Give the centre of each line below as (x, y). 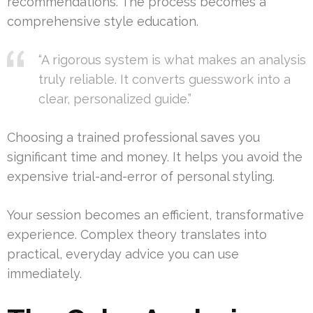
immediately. (44, 273)
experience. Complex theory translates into (137, 234)
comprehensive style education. (103, 21)
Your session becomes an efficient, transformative (155, 214)
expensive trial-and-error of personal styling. (141, 176)
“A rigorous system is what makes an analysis (172, 59)
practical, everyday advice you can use (123, 254)
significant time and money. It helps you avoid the (155, 156)
